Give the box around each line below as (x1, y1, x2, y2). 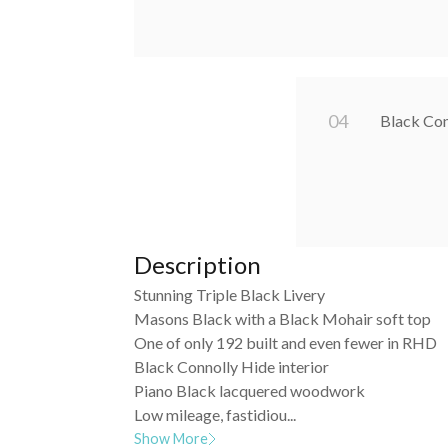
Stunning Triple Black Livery (134, 284, 326, 304)
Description (134, 249, 262, 279)
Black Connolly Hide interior (134, 356, 330, 376)
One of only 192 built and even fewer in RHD (134, 332, 438, 352)
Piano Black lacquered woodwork (134, 380, 366, 400)
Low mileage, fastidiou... (134, 404, 297, 424)
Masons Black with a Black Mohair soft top (134, 308, 432, 328)
